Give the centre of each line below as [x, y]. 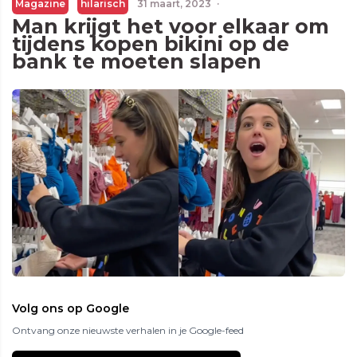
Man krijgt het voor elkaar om [171, 26]
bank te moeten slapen [137, 61]
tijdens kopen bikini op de [151, 44]
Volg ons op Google [71, 309]
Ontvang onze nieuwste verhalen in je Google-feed [128, 331]
